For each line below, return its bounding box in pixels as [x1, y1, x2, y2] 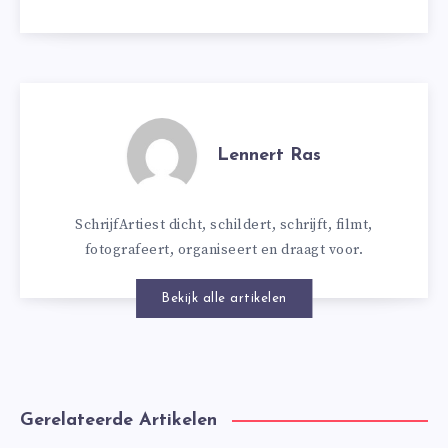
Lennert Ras [217, 146, 321, 166]
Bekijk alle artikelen [161, 291, 287, 305]
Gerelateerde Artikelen [20, 410, 217, 430]
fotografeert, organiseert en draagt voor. [84, 240, 364, 259]
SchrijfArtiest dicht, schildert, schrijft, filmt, [75, 215, 373, 234]
